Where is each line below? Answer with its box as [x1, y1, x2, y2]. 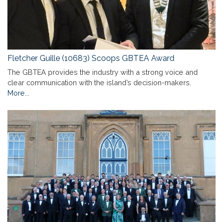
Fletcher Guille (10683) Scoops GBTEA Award [7, 54, 174, 63]
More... [7, 89, 29, 98]
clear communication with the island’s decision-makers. [7, 78, 191, 87]
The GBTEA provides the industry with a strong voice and [7, 68, 198, 77]
